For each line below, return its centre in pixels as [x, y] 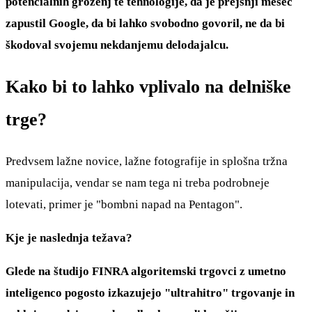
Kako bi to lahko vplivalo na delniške [148, 86]
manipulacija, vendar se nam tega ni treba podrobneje [138, 183]
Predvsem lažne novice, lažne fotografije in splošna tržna [147, 162]
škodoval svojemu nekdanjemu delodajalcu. [117, 45]
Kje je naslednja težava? [69, 238]
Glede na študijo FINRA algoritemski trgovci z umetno [146, 272]
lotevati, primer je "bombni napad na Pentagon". [124, 205]
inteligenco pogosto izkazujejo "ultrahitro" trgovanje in [150, 293]
